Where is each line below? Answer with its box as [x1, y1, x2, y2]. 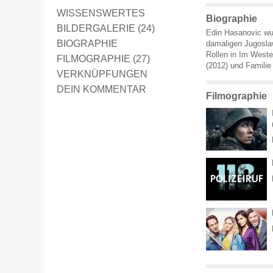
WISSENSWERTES [57, 7, 145, 19]
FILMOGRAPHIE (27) [57, 53, 150, 65]
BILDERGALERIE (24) [57, 23, 155, 34]
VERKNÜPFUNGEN [57, 68, 147, 80]
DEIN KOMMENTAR [57, 83, 146, 95]
